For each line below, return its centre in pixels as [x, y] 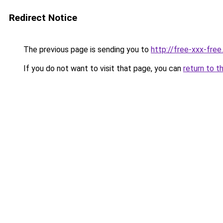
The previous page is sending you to [86, 50]
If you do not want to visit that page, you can [102, 68]
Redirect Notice [43, 18]
